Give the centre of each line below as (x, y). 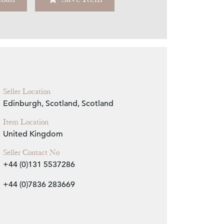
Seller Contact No (31, 153)
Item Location (25, 122)
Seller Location (26, 92)
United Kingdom (33, 134)
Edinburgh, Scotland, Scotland (58, 104)
